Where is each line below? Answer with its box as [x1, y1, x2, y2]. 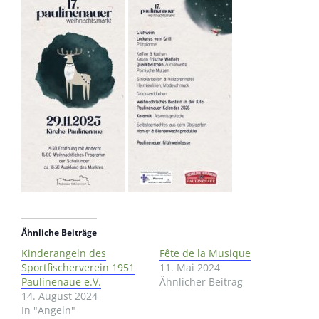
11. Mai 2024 [159, 260, 220, 274]
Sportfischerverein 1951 [21, 260, 135, 274]
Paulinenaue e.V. [21, 274, 101, 288]
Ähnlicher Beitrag [159, 274, 243, 288]
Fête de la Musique [159, 246, 251, 260]
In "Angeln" [21, 303, 75, 317]
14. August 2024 [21, 288, 98, 303]
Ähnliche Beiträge [21, 226, 97, 239]
